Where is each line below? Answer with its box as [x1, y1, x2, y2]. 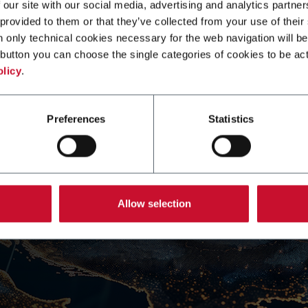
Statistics [208, 113, 254, 125]
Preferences [47, 113, 106, 125]
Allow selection [117, 197, 191, 210]
